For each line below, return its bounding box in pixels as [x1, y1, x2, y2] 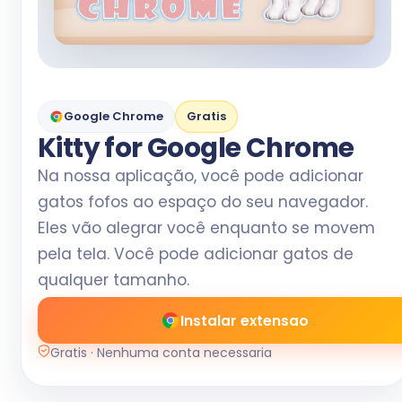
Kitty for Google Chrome [38, 129, 354, 166]
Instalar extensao [179, 310, 309, 330]
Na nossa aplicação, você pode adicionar [38, 165, 363, 187]
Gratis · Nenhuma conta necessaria [50, 344, 272, 362]
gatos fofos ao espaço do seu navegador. [38, 191, 368, 213]
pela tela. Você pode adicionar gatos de [38, 243, 354, 265]
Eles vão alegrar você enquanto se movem [38, 217, 375, 239]
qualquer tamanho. [38, 269, 189, 291]
